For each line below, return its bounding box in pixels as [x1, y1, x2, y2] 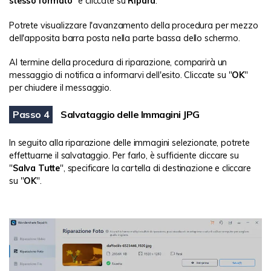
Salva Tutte [12, 163, 60, 174]
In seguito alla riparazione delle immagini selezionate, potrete [9, 137, 250, 149]
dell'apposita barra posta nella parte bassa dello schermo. [9, 32, 240, 44]
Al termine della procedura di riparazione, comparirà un [9, 56, 227, 68]
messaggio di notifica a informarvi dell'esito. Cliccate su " [9, 69, 232, 80]
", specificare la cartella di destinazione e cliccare [60, 163, 251, 174]
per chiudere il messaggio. [9, 82, 111, 93]
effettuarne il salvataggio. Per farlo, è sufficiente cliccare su [9, 150, 239, 162]
